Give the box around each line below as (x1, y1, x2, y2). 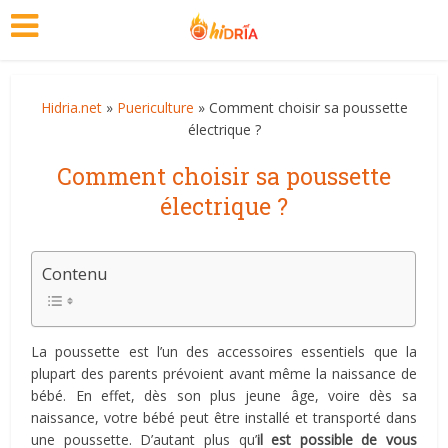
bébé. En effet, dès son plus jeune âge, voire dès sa (31, 386, 417, 405)
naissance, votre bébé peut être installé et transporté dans (31, 408, 417, 427)
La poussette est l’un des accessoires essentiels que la (31, 342, 417, 361)
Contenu (42, 262, 109, 286)
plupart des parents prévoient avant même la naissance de (31, 364, 417, 383)
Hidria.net (40, 98, 102, 117)
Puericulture (116, 98, 194, 117)
